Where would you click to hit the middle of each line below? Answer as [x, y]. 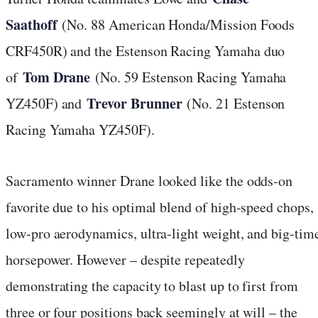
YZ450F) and [46, 103]
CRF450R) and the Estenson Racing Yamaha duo [146, 50]
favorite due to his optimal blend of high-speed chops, [160, 207]
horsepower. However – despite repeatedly [125, 259]
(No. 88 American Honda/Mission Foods [179, 24]
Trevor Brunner [137, 103]
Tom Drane [59, 77]
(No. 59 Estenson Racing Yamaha [191, 77]
